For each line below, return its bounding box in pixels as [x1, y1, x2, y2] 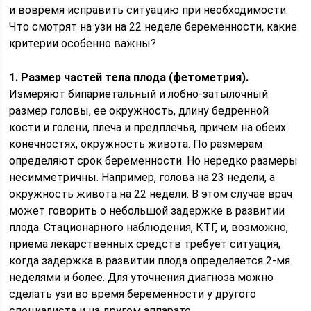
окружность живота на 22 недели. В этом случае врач [9, 187, 293, 201]
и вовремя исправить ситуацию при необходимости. [9, 3, 289, 17]
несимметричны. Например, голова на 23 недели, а [9, 171, 276, 184]
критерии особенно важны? [9, 37, 157, 50]
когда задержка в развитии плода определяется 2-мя [9, 254, 291, 267]
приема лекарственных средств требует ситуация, [9, 237, 281, 251]
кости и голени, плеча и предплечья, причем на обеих [9, 121, 287, 134]
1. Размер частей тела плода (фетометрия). [9, 71, 249, 84]
